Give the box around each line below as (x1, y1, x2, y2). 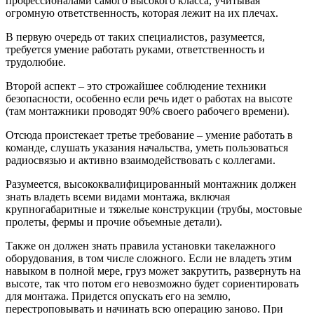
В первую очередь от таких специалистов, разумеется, (6, 31, 265, 43)
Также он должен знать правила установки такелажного (6, 240, 275, 252)
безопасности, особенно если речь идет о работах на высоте (6, 93, 292, 105)
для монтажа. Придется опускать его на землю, (6, 290, 231, 303)
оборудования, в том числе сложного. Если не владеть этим (6, 252, 292, 265)
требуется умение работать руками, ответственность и (6, 43, 265, 56)
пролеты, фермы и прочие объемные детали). (6, 216, 222, 228)
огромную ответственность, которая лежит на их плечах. (6, 7, 278, 20)
